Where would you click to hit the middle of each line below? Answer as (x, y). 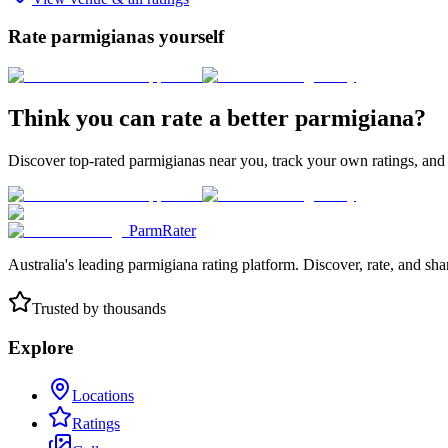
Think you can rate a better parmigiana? (217, 117)
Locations (103, 396)
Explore (40, 347)
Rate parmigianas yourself (116, 37)
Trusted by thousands (99, 308)
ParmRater (162, 230)
